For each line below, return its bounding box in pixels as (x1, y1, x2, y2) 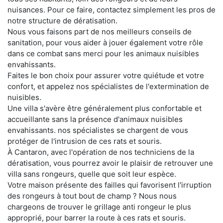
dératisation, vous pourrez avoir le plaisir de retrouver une (7, 158, 213, 168)
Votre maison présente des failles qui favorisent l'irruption (7, 180, 212, 190)
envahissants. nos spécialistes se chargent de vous (7, 125, 188, 135)
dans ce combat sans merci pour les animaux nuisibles (7, 48, 199, 58)
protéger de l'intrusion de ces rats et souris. (7, 136, 162, 146)
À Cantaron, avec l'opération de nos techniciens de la (7, 147, 194, 157)
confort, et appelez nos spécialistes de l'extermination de (7, 81, 209, 91)
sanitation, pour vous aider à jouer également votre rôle (7, 37, 203, 47)
